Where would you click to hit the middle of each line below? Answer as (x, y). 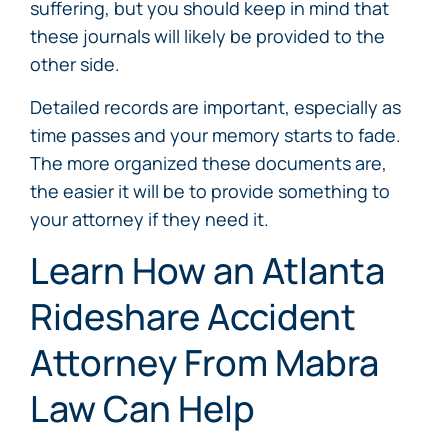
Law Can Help (146, 408)
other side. (75, 64)
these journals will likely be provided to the (207, 36)
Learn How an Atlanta (207, 270)
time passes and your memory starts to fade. (215, 135)
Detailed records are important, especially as (215, 107)
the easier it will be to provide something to (210, 191)
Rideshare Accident (193, 316)
